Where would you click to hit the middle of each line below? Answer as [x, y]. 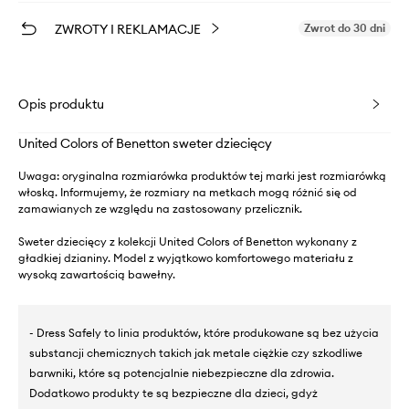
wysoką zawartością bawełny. [97, 275]
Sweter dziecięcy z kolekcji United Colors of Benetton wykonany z [188, 242]
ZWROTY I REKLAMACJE [128, 30]
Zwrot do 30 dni [345, 28]
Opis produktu [61, 105]
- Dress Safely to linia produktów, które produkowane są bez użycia [204, 333]
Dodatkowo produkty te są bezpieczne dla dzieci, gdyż [173, 393]
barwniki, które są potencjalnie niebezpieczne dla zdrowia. [182, 373]
